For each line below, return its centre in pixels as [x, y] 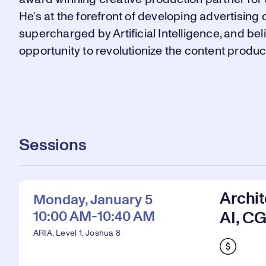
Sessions [53, 145]
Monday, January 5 [93, 200]
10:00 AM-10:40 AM [94, 217]
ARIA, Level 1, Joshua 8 [77, 233]
